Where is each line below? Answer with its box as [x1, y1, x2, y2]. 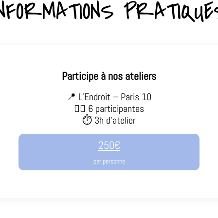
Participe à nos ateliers [62, 69, 156, 83]
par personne [93, 156, 125, 165]
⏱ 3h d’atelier [82, 113, 136, 127]
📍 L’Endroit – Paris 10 [66, 90, 152, 103]
